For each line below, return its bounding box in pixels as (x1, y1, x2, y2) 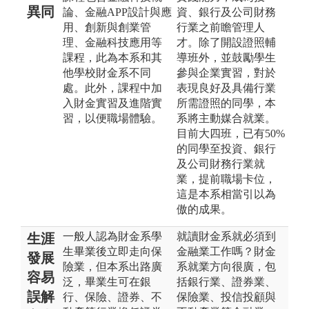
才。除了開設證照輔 (177, 36, 276, 48)
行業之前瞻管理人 (177, 21, 265, 33)
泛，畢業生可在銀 (63, 275, 151, 288)
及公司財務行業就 (177, 157, 265, 170)
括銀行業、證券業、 (177, 275, 276, 288)
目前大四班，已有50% (177, 127, 285, 139)
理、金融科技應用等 (63, 36, 162, 48)
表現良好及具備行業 (177, 81, 276, 94)
